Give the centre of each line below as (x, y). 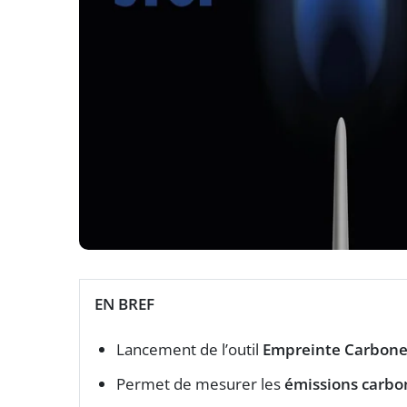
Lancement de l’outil (189, 349)
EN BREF (124, 303)
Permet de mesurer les (200, 383)
